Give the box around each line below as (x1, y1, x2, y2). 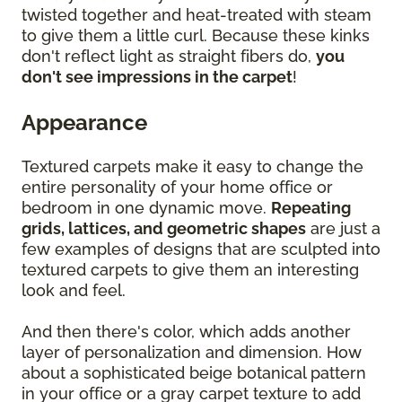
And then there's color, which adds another (22, 322, 351, 342)
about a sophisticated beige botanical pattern (22, 363, 366, 383)
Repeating (271, 198, 351, 218)
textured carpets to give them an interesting (22, 260, 359, 280)
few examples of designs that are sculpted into (22, 240, 380, 259)
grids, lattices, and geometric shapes (22, 219, 306, 239)
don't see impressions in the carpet (22, 67, 293, 87)
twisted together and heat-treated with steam (22, 5, 371, 25)
